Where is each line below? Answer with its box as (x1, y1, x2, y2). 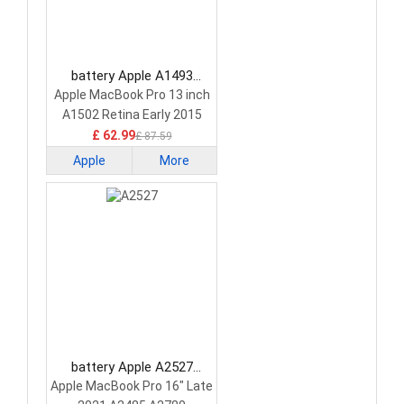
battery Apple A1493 (70, 68, 193, 85)
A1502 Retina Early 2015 (61, 107, 202, 123)
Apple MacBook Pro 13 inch (53, 87, 210, 103)
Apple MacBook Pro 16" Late (50, 379, 213, 394)
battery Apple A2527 (70, 359, 193, 376)
